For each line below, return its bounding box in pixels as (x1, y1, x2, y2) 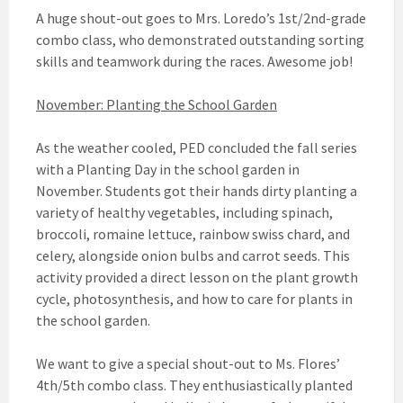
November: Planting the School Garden (36, 95, 277, 114)
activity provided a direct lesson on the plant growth (36, 268, 358, 287)
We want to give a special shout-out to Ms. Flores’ (36, 354, 340, 373)
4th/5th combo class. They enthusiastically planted (36, 376, 353, 395)
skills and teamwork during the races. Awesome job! (36, 52, 353, 71)
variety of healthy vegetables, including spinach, (36, 203, 333, 222)
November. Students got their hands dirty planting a (36, 182, 357, 201)
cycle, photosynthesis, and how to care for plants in (36, 290, 353, 309)
